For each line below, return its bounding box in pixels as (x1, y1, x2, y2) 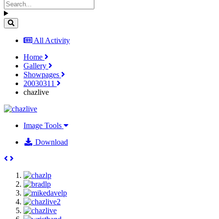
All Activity (34, 36, 70, 44)
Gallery (23, 61, 48, 70)
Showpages (23, 70, 61, 79)
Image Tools (23, 121, 64, 130)
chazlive (23, 88, 49, 96)
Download (33, 137, 68, 146)
